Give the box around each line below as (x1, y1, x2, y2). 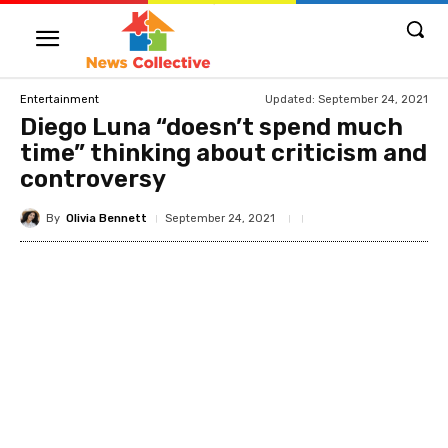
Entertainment (20, 92, 99, 106)
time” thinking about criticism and (20, 139, 427, 167)
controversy (20, 165, 166, 193)
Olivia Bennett (66, 211, 147, 225)
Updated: (265, 92, 315, 106)
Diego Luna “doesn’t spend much (20, 113, 403, 141)
